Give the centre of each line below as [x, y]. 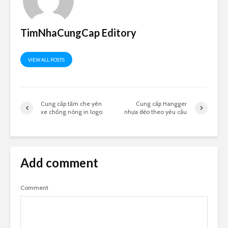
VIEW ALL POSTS [46, 60]
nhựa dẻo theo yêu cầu [156, 112]
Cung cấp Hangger [162, 104]
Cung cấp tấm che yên [71, 104]
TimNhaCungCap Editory [78, 33]
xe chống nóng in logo [72, 112]
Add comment [59, 163]
